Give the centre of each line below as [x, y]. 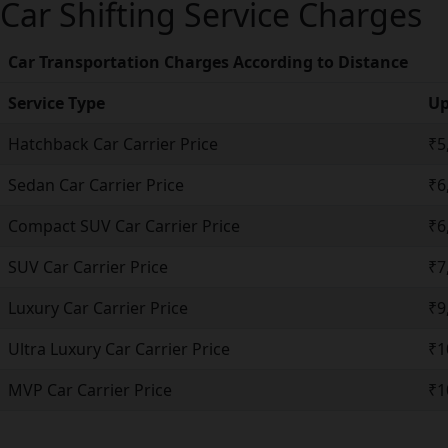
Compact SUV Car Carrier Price [124, 225]
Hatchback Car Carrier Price [113, 143]
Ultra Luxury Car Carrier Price [119, 348]
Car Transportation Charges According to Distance [208, 61]
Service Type [56, 102]
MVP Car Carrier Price [90, 389]
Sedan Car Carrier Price [96, 184]
